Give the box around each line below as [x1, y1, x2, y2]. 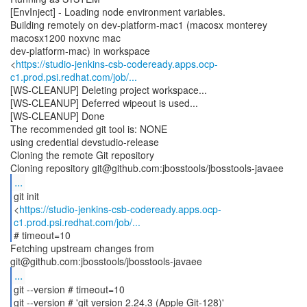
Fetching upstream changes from [10, 241, 154, 255]
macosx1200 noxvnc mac [10, 31, 121, 45]
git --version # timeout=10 [13, 282, 125, 296]
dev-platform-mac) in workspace [10, 44, 150, 58]
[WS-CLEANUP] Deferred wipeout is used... [10, 96, 198, 110]
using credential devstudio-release [10, 135, 159, 149]
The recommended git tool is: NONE [10, 122, 167, 136]
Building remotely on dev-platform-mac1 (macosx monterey [10, 18, 267, 32]
